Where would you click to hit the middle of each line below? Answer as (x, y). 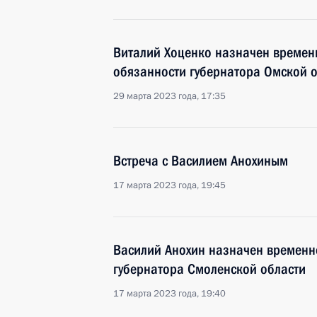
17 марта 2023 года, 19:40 (169, 294)
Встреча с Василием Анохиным (201, 161)
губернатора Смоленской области (209, 269)
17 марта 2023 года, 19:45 (169, 185)
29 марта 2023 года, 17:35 (169, 96)
